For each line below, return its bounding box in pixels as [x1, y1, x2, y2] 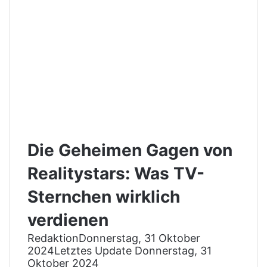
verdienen [27, 210, 108, 230]
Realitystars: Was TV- [27, 163, 204, 184]
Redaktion [27, 232, 79, 244]
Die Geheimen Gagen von [27, 140, 232, 160]
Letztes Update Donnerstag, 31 [54, 244, 212, 257]
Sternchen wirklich [27, 187, 180, 207]
